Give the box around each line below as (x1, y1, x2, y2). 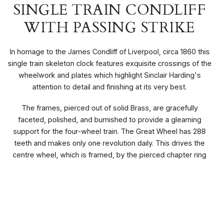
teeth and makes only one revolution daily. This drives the (14, 138, 205, 147)
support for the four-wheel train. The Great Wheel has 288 (13, 127, 206, 135)
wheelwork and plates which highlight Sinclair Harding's (18, 70, 201, 79)
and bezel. (92, 162, 127, 171)
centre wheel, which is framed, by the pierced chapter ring (13, 150, 206, 159)
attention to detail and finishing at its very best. (32, 82, 187, 91)
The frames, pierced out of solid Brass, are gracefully (21, 103, 198, 112)
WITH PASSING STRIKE (24, 18, 195, 38)
